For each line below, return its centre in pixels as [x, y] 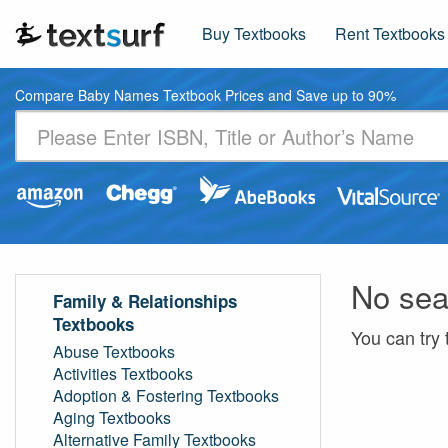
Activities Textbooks [123, 373]
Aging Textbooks [112, 417]
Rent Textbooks [390, 33]
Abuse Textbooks [114, 351]
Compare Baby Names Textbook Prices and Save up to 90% [205, 95]
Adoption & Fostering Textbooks [166, 395]
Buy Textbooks [254, 33]
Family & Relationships [145, 301]
